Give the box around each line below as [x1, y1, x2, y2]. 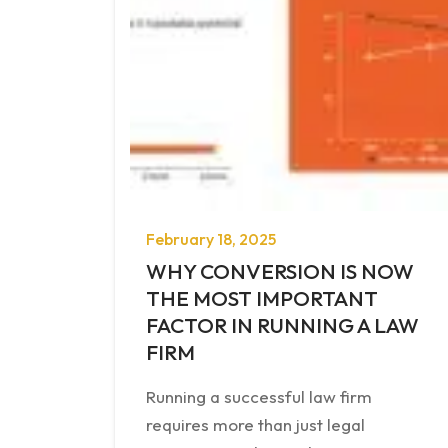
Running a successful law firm [146, 385, 372, 407]
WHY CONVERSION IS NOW [146, 257, 414, 284]
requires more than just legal [146, 413, 365, 435]
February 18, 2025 [146, 228, 276, 249]
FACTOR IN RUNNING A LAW [146, 311, 419, 338]
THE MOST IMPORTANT [146, 284, 378, 311]
